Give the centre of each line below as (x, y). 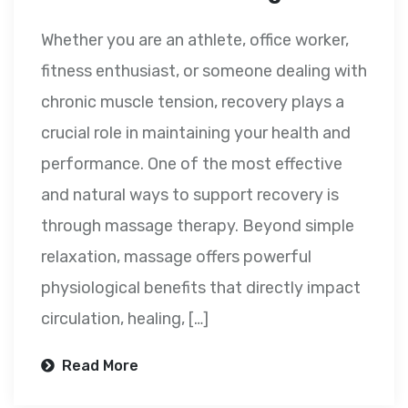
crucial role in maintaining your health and (196, 133)
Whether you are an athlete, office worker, (195, 41)
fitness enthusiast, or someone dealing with (204, 71)
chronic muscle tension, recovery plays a (193, 102)
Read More (98, 366)
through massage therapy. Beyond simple (198, 226)
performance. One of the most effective (192, 164)
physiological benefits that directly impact (201, 288)
